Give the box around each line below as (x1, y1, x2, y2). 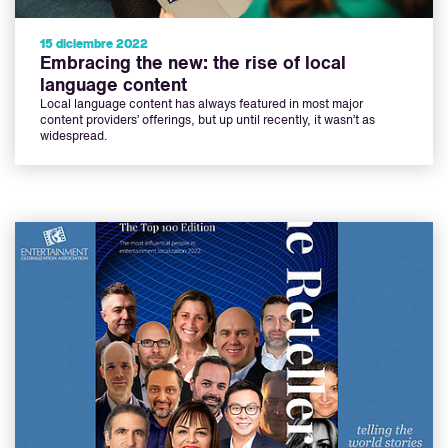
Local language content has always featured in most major (40, 99, 363, 112)
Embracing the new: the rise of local (40, 55, 346, 74)
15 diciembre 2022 (40, 39, 148, 52)
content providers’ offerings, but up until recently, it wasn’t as (40, 115, 375, 128)
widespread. (40, 131, 107, 144)
